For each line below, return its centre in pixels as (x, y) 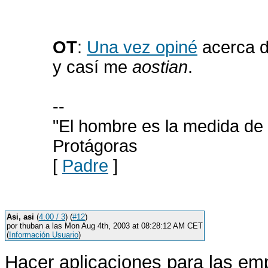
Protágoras (95, 146)
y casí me (92, 67)
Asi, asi (20, 217)
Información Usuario (44, 235)
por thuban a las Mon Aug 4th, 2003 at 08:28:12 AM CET (105, 226)
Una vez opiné (142, 47)
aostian (160, 67)
